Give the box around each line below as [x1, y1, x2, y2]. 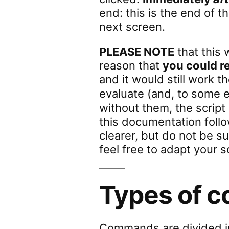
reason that [99, 59, 163, 72]
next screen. [99, 20, 166, 33]
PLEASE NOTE [99, 45, 175, 58]
